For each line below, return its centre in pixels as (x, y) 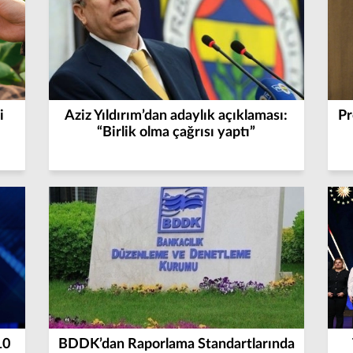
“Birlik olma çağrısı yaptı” (176, 132)
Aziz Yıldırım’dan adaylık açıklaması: (176, 116)
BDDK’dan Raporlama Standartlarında (176, 344)
